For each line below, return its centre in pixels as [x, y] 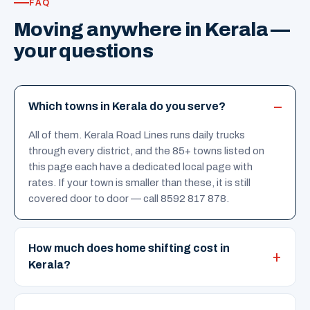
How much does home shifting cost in [129, 248]
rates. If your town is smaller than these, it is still [139, 183]
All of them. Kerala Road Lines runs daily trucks [137, 135]
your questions [84, 51]
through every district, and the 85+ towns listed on [146, 151]
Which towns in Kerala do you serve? [127, 106]
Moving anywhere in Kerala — [152, 29]
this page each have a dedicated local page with [140, 167]
